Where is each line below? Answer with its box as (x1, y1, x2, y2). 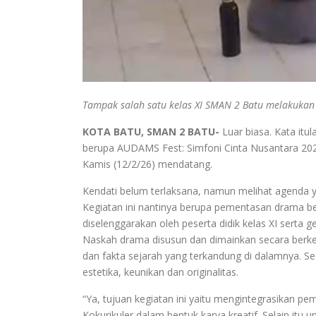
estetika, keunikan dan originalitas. (83, 265, 238, 279)
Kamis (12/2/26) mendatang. (83, 157, 212, 171)
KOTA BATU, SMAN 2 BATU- (83, 124, 219, 138)
